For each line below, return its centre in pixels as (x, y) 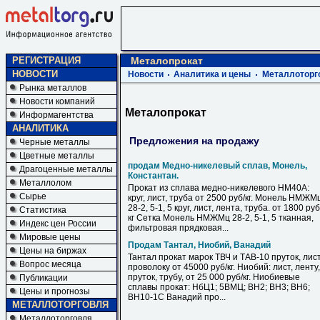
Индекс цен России (58, 224)
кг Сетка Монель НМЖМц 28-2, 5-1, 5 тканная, (221, 218)
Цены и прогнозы (55, 291)
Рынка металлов (53, 88)
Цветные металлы (57, 156)
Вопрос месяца (50, 264)
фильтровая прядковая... (178, 228)
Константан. (153, 176)
